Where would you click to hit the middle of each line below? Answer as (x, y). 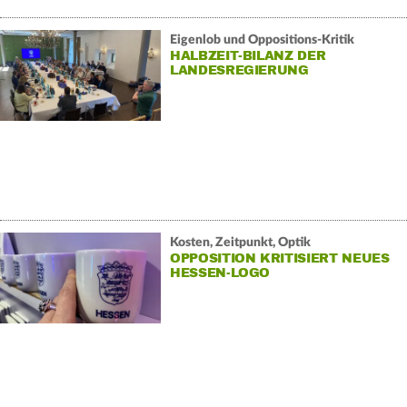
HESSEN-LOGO (220, 273)
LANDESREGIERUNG (239, 70)
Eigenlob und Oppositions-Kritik (262, 40)
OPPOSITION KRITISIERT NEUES (279, 258)
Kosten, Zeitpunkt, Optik (240, 242)
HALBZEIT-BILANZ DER (248, 55)
